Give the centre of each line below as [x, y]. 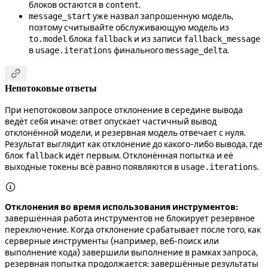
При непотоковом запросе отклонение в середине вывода [124, 110]
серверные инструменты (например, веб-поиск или [112, 241]
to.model [48, 39]
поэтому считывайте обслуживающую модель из [129, 28]
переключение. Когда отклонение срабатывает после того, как [133, 229]
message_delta [196, 51]
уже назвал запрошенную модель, [162, 16]
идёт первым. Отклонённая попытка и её [148, 155]
